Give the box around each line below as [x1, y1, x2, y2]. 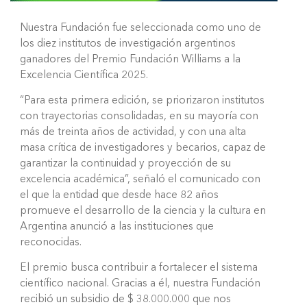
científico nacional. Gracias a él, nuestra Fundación [20, 278, 260, 289]
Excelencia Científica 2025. [20, 69, 148, 81]
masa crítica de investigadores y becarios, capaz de [20, 142, 266, 153]
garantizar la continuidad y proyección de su [20, 158, 231, 169]
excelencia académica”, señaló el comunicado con [20, 173, 260, 185]
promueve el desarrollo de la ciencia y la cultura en [20, 205, 266, 217]
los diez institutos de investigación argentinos [20, 38, 236, 49]
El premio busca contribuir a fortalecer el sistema [20, 262, 258, 273]
